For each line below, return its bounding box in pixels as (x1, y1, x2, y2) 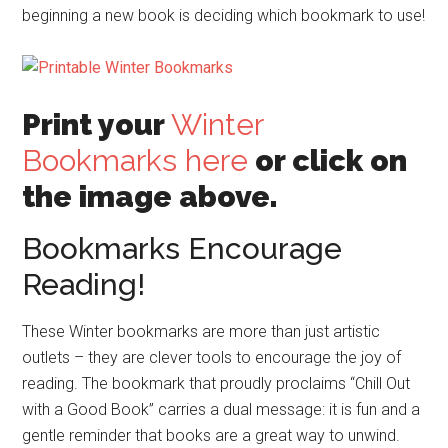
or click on (248, 142, 408, 178)
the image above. (22, 178, 279, 214)
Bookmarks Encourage (22, 230, 343, 266)
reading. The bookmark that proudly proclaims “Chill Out (22, 373, 411, 393)
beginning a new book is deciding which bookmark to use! (22, 5, 426, 25)
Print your (22, 106, 172, 142)
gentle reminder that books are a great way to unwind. (22, 425, 405, 445)
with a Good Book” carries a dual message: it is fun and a (22, 399, 421, 419)
